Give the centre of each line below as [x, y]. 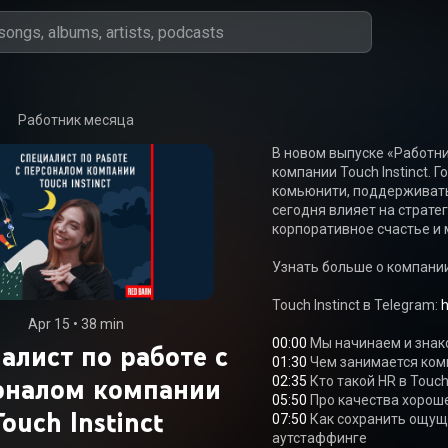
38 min [102, 324]
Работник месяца [75, 120]
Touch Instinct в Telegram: [357, 305]
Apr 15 [48, 324]
